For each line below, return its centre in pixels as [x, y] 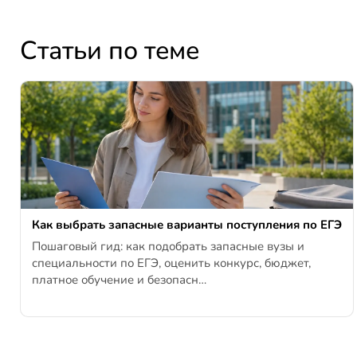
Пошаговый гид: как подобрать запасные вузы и [168, 247]
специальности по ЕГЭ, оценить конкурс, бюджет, [171, 263]
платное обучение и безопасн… [119, 280]
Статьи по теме [110, 51]
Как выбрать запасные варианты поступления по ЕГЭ [187, 225]
